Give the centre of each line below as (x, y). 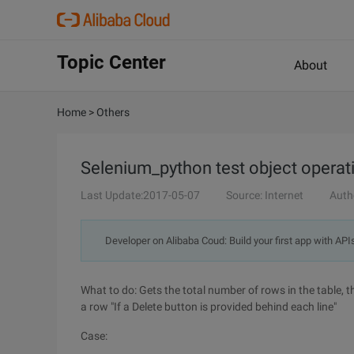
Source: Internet (265, 195)
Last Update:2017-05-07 (140, 195)
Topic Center (111, 62)
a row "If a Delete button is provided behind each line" (209, 307)
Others (113, 112)
